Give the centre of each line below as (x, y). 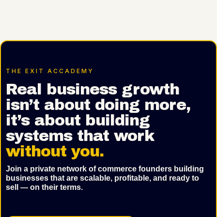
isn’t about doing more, (98, 105)
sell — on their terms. (44, 187)
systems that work (80, 136)
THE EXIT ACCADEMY (50, 71)
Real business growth (93, 90)
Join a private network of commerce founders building (105, 169)
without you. (55, 152)
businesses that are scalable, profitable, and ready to (102, 178)
